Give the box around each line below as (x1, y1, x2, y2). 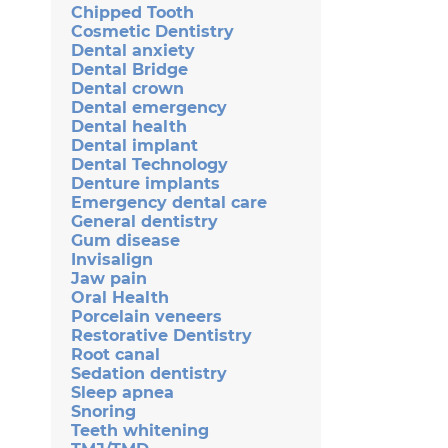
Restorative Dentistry (71, 325, 252, 345)
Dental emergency (71, 97, 227, 117)
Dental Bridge (71, 59, 188, 79)
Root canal (71, 344, 160, 364)
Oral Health (71, 287, 169, 307)
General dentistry (71, 211, 218, 231)
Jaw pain (71, 268, 147, 288)
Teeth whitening (71, 420, 209, 440)
